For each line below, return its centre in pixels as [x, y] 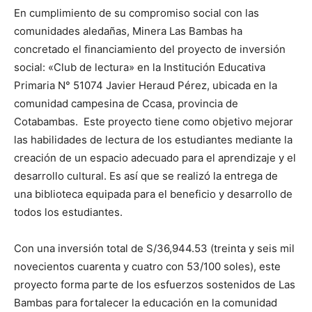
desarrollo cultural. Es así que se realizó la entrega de [146, 175]
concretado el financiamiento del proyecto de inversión [150, 49]
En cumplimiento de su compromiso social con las [136, 13]
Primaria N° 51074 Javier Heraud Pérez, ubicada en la [146, 85]
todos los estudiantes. [68, 212]
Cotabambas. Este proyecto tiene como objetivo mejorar [154, 121]
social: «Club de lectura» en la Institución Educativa [140, 67]
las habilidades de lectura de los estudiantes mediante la [153, 139]
